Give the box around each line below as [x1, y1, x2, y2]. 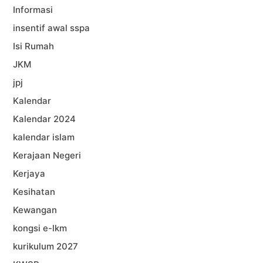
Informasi [13, 4, 53, 15]
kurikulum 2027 [13, 240, 79, 252]
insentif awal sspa [13, 22, 90, 33]
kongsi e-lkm [13, 222, 68, 234]
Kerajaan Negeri [13, 149, 82, 161]
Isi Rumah [13, 40, 55, 52]
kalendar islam [13, 131, 75, 143]
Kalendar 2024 [13, 113, 76, 124]
